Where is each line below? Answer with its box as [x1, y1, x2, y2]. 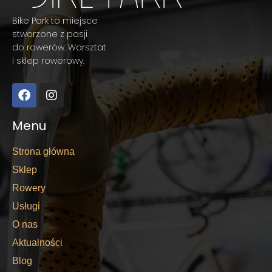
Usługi [12, 201, 40, 211]
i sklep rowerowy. [12, 55, 84, 67]
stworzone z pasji [12, 28, 87, 40]
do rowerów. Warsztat [12, 41, 106, 53]
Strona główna [12, 146, 75, 157]
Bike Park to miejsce [12, 15, 98, 27]
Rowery [12, 183, 46, 193]
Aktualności [12, 237, 63, 248]
